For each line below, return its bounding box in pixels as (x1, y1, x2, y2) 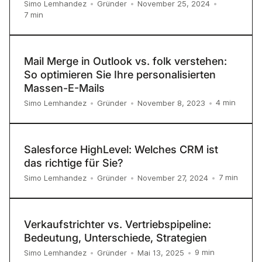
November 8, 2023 (137, 98, 205, 108)
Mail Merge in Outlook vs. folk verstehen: (24, 54, 227, 67)
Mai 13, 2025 (137, 247, 184, 257)
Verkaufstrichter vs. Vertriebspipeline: (24, 218, 211, 230)
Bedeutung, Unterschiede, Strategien (24, 231, 207, 244)
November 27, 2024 (137, 173, 208, 182)
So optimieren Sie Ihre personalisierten (24, 68, 216, 81)
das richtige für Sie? (24, 156, 123, 169)
